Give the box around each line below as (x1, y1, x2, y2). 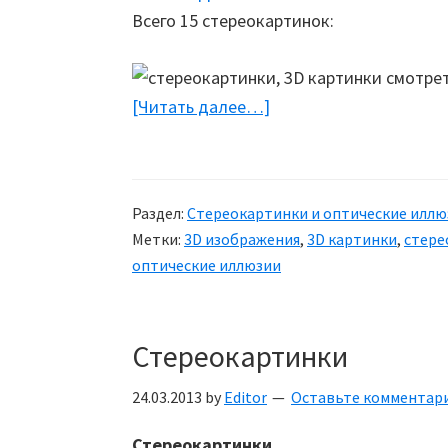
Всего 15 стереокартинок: (132, 9, 334, 32)
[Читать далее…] (132, 95, 270, 118)
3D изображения (184, 229, 300, 249)
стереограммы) (270, 211, 388, 234)
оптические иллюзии (132, 255, 281, 275)
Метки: (132, 229, 184, 249)
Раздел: (132, 203, 187, 223)
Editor (224, 387, 267, 407)
